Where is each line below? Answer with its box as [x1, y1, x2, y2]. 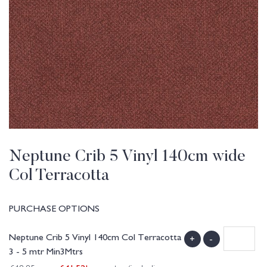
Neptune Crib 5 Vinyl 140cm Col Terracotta [9, 229, 181, 243]
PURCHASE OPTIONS [9, 201, 100, 215]
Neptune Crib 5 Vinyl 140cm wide [9, 149, 246, 166]
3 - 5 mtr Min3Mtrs [9, 244, 83, 257]
